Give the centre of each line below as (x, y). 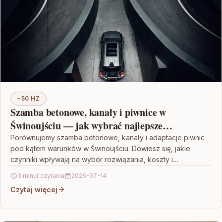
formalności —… (36, 170)
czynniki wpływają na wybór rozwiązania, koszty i (92, 159)
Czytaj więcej (34, 189)
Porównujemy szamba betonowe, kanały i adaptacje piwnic (108, 137)
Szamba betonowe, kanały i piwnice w (88, 112)
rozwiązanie (35, 139)
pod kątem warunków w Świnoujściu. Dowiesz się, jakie (100, 148)
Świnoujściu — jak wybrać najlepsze (87, 125)
